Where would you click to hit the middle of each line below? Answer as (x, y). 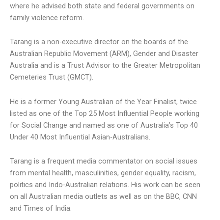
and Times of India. (41, 208)
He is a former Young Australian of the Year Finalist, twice (103, 101)
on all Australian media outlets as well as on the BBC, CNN (103, 197)
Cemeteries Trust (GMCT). (52, 77)
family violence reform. (47, 17)
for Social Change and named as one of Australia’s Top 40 (104, 125)
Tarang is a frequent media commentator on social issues (104, 161)
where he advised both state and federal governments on (102, 6)
